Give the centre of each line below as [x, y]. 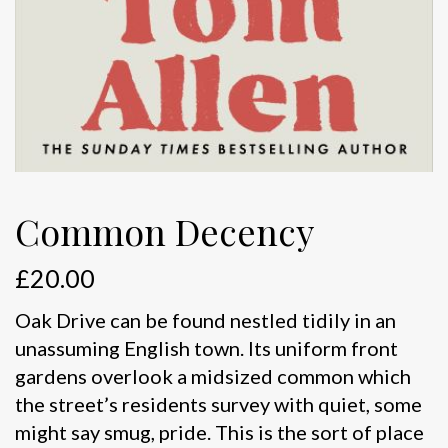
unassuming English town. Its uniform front [206, 347]
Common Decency [164, 230]
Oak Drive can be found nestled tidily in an [205, 319]
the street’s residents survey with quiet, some [218, 403]
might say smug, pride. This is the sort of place [219, 431]
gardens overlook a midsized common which [213, 375]
